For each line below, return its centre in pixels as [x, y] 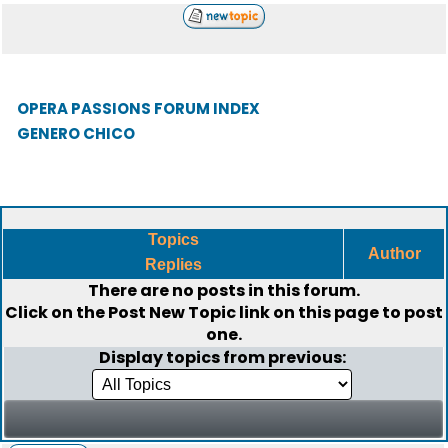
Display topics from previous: [223, 357]
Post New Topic [172, 312]
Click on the [56, 312]
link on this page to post [339, 312]
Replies [173, 264]
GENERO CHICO [76, 133]
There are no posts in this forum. [224, 290]
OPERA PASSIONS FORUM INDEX [138, 108]
